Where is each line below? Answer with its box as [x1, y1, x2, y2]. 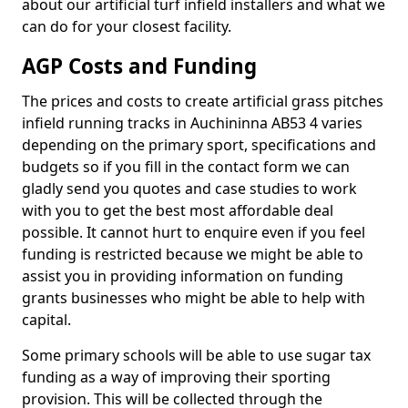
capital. [22, 310, 71, 330]
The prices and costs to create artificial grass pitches [22, 91, 383, 111]
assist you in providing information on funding [22, 266, 343, 286]
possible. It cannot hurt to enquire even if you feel [22, 222, 365, 242]
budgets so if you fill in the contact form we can [22, 157, 350, 177]
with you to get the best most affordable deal [22, 200, 333, 220]
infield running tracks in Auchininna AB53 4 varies [22, 113, 362, 133]
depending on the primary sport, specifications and [22, 135, 376, 155]
